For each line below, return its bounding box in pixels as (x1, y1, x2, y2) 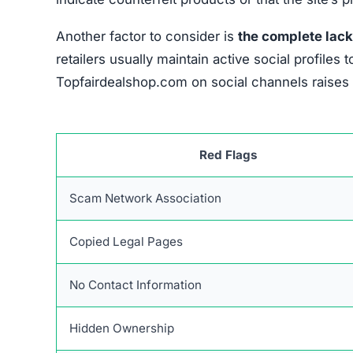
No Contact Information (69, 277, 202, 292)
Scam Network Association (69, 190, 221, 206)
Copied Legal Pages (69, 233, 183, 249)
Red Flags (199, 147, 258, 162)
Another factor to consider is (56, 28, 238, 44)
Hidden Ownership (69, 320, 174, 336)
